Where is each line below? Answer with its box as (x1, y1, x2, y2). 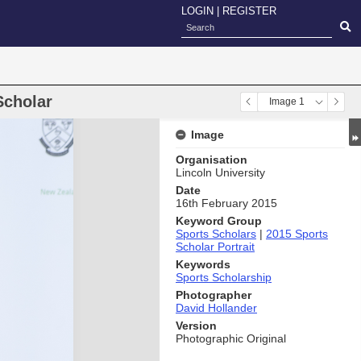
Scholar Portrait (176, 240, 255, 253)
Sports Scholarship (176, 271, 272, 284)
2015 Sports (266, 227, 328, 240)
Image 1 (268, 96, 305, 107)
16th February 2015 (176, 197, 277, 210)
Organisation (176, 153, 247, 166)
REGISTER (222, 5, 276, 17)
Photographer (176, 288, 251, 301)
